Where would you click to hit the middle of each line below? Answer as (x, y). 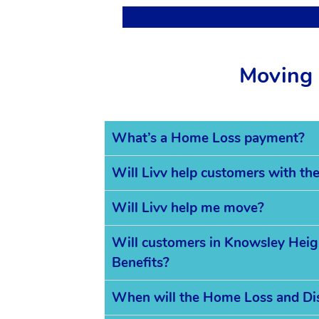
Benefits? (141, 263)
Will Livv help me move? (188, 208)
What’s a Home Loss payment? (208, 138)
